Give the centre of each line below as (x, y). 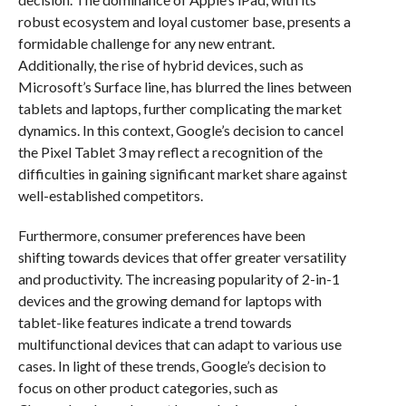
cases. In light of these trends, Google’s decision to (172, 366)
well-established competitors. (110, 195)
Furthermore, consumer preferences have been (161, 235)
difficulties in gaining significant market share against (182, 174)
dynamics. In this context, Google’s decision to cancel (180, 130)
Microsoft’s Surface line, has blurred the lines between (184, 87)
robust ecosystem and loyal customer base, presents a (184, 21)
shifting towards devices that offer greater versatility (182, 257)
